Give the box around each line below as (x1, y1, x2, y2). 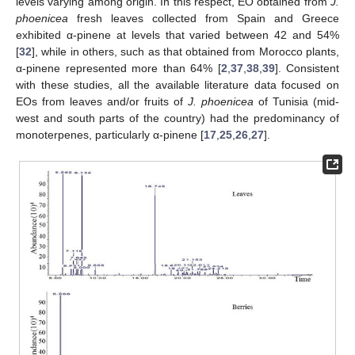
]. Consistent (274, 61, 339, 74)
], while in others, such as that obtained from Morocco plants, (32, 44, 339, 58)
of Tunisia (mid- (254, 94, 339, 108)
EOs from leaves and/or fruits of (16, 94, 188, 108)
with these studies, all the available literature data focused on (16, 78, 339, 91)
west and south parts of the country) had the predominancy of (16, 111, 339, 124)
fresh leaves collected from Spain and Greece (68, 11, 339, 25)
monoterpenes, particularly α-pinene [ (16, 128, 204, 141)
